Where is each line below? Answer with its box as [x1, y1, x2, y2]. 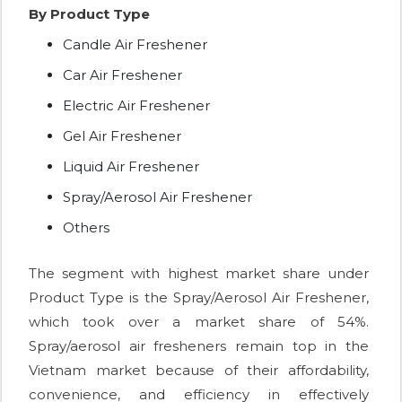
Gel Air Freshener [63, 127, 181, 145]
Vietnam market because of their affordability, [29, 362, 369, 380]
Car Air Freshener [63, 66, 182, 84]
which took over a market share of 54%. [29, 313, 369, 331]
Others [63, 219, 109, 237]
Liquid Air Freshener [63, 158, 199, 176]
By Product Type [29, 5, 150, 23]
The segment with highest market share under [29, 265, 369, 283]
